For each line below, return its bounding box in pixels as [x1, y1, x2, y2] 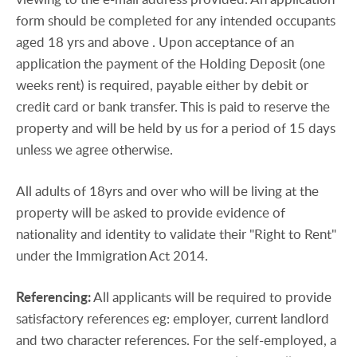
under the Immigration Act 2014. [16, 246, 208, 265]
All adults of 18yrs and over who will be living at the [16, 182, 319, 201]
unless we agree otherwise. [16, 139, 173, 159]
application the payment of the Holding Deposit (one [16, 53, 325, 73]
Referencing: [16, 288, 91, 307]
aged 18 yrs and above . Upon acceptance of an [16, 32, 294, 51]
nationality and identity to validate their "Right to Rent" [16, 225, 336, 244]
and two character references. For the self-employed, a [16, 331, 336, 350]
